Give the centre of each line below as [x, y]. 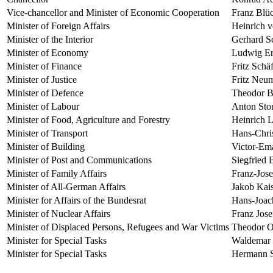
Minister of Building [46, 146]
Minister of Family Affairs [57, 173]
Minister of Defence [45, 93]
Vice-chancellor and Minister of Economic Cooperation [113, 12]
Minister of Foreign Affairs [58, 26]
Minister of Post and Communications [79, 160]
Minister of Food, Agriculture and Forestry [88, 119]
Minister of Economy [48, 52]
